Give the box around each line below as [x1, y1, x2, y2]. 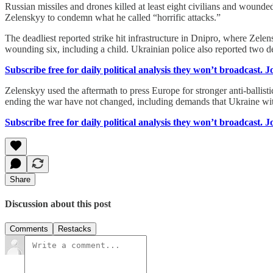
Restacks [58, 224, 91, 234]
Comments [10, 224, 48, 234]
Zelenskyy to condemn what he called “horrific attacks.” [5, 12, 221, 23]
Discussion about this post [5, 199, 111, 210]
